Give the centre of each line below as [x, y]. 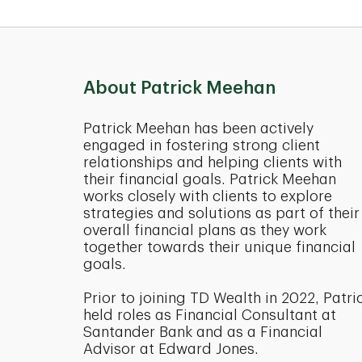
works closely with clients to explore [208, 196]
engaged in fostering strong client [202, 145]
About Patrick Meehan [179, 88]
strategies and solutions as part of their [221, 213]
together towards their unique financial [219, 247]
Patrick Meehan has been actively [198, 128]
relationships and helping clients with [213, 162]
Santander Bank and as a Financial [203, 332]
